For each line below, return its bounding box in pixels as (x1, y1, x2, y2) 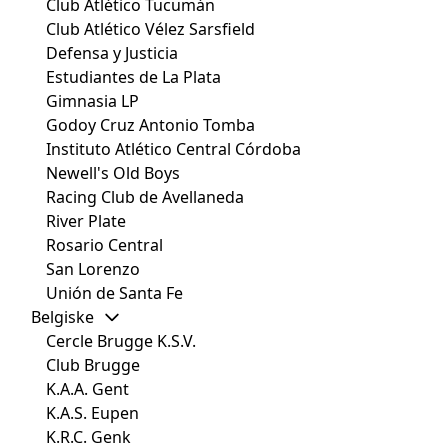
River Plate (46, 210, 126, 233)
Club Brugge (46, 354, 140, 377)
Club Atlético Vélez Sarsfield (46, 18, 255, 41)
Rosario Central (46, 234, 163, 257)
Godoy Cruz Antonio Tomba (46, 114, 255, 137)
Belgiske (31, 306, 94, 329)
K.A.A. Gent (46, 378, 129, 401)
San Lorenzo (46, 258, 140, 281)
